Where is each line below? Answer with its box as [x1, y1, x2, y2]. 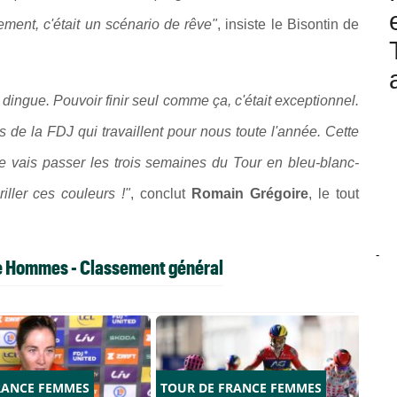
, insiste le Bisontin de [217, 17, 360, 33]
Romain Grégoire [185, 186, 309, 202]
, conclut [130, 186, 186, 202]
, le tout [308, 186, 360, 202]
